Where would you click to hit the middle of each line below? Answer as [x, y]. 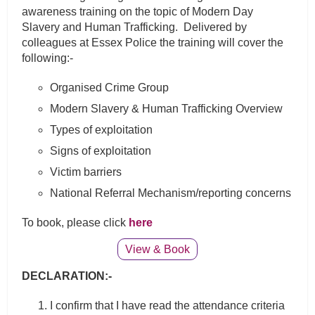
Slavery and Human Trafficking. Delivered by [135, 27]
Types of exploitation [102, 130]
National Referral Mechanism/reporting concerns [171, 193]
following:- [48, 58]
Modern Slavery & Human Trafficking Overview [167, 109]
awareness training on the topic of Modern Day [138, 12]
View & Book [157, 250]
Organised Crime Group [110, 88]
